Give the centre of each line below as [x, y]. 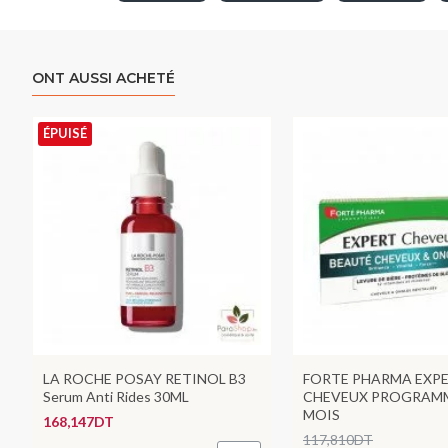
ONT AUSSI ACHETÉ [103, 78]
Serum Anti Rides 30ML [116, 396]
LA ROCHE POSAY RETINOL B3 [144, 378]
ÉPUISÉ [65, 133]
